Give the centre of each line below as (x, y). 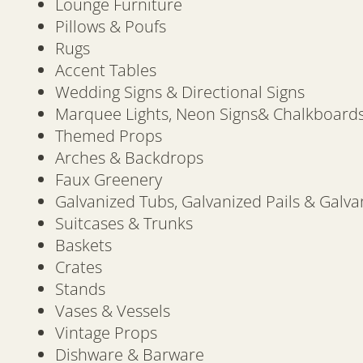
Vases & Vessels (113, 311)
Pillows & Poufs (111, 27)
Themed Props (109, 136)
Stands (80, 289)
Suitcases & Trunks (124, 224)
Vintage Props (106, 333)
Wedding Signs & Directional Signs (180, 92)
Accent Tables (106, 70)
